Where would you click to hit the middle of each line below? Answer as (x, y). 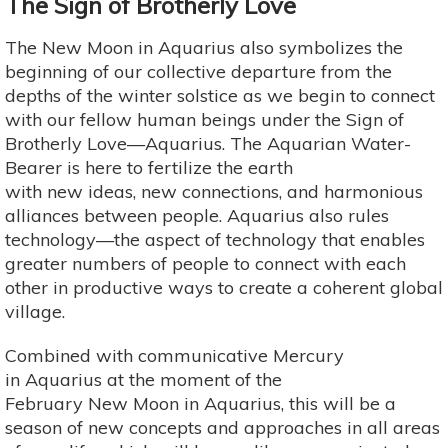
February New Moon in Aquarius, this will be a (200, 403)
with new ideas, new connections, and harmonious (214, 191)
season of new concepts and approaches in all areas (222, 427)
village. (35, 311)
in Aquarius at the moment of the (143, 379)
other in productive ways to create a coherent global (224, 287)
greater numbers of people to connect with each (205, 263)
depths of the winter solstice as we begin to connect (220, 95)
